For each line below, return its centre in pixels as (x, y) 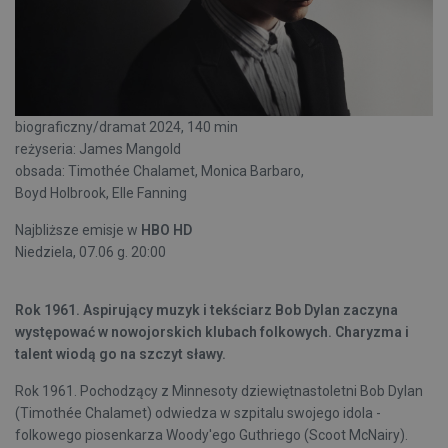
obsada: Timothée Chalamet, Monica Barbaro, (159, 171)
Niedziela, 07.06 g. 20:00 (90, 252)
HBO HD (166, 230)
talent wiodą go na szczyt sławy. (120, 354)
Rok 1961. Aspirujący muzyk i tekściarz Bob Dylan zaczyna (206, 310)
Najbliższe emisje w (78, 230)
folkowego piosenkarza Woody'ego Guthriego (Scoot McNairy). (211, 435)
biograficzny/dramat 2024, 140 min (126, 127)
